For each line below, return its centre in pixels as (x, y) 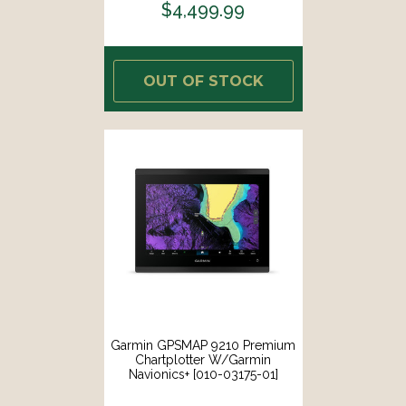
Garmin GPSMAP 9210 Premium (203, 345)
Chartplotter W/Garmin (203, 359)
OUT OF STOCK (203, 81)
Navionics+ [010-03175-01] (203, 374)
